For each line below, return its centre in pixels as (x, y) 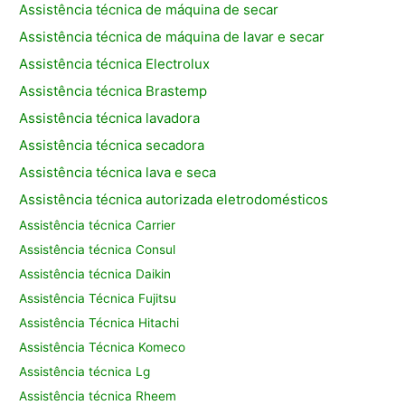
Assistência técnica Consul (98, 250)
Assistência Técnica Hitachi (99, 323)
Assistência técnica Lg (85, 372)
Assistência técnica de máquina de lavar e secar (172, 37)
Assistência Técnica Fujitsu (98, 299)
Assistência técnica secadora (112, 146)
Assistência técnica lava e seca (118, 173)
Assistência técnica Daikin (95, 274)
